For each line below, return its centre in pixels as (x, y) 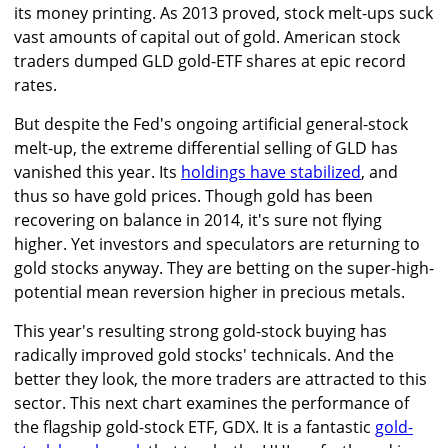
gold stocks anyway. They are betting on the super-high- (224, 268)
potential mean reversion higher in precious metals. (209, 292)
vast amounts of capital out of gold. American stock (207, 37)
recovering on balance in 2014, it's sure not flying (198, 220)
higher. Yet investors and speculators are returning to (217, 244)
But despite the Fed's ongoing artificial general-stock (211, 124)
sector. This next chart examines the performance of (211, 403)
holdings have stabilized (271, 172)
